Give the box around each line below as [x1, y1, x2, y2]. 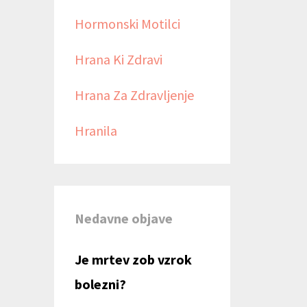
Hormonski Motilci [74, 14, 180, 32]
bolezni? [74, 275, 126, 293]
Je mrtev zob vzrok [74, 250, 192, 268]
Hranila [74, 121, 117, 139]
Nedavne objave [74, 209, 173, 227]
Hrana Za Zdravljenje [74, 86, 194, 103]
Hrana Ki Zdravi [74, 50, 162, 68]
